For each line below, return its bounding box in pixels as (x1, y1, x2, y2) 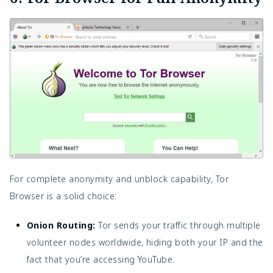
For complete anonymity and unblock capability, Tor (10, 172, 229, 185)
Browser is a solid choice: (10, 190, 117, 202)
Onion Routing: (27, 219, 96, 231)
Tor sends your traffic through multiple (95, 219, 261, 231)
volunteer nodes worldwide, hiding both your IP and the (27, 236, 263, 248)
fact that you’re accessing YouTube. (27, 253, 175, 265)
